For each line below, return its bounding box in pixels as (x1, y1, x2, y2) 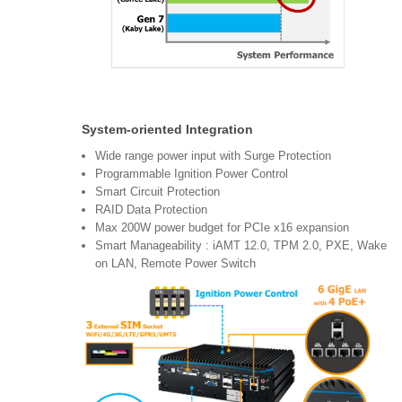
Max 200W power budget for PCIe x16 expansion (95, 220, 349, 234)
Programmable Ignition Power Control (95, 166, 295, 180)
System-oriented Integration (82, 121, 264, 136)
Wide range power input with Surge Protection (95, 148, 342, 162)
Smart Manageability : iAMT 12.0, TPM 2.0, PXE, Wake (95, 238, 387, 252)
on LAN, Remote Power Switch (95, 256, 256, 270)
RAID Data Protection (95, 202, 207, 216)
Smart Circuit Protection (95, 184, 220, 198)
